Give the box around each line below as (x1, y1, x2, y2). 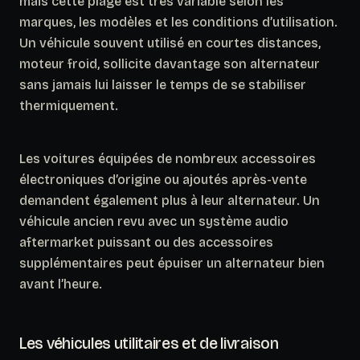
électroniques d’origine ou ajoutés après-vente (19, 171, 307, 187)
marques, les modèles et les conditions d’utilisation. (19, 14, 337, 30)
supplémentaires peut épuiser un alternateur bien (19, 255, 325, 271)
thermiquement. (19, 97, 118, 113)
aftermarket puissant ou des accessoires (19, 234, 273, 250)
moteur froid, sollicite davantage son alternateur (19, 55, 320, 72)
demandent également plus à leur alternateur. (19, 192, 303, 208)
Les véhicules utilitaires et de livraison (19, 333, 279, 353)
